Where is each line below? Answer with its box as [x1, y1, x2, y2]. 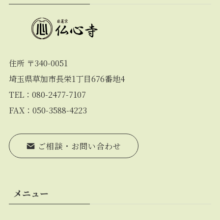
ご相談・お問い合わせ [35, 139, 122, 152]
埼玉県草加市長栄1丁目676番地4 [8, 72, 125, 84]
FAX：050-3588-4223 [8, 104, 87, 116]
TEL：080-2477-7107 [8, 88, 86, 100]
